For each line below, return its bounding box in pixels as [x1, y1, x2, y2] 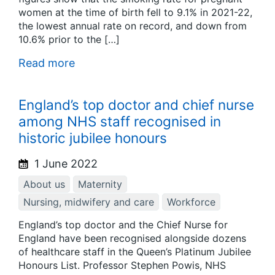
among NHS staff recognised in [18, 112, 221, 130]
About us [23, 178, 65, 191]
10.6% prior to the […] [18, 33, 120, 46]
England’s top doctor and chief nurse [18, 96, 254, 113]
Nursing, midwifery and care [23, 196, 154, 209]
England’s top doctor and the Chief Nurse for [18, 218, 228, 231]
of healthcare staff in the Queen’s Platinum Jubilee [18, 245, 251, 258]
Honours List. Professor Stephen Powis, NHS [18, 258, 226, 271]
